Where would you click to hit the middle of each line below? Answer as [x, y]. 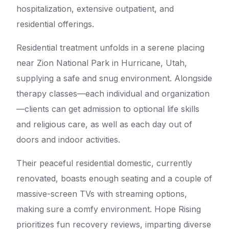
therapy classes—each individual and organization [113, 94]
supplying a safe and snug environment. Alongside [114, 78]
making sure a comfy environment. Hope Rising [109, 209]
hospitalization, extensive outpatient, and [95, 9]
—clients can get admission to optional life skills [108, 109]
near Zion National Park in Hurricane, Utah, [102, 63]
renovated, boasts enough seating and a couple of [114, 179]
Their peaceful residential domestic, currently [104, 163]
